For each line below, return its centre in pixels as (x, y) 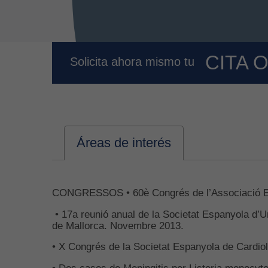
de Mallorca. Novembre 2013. (119, 225)
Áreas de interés (124, 143)
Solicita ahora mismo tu (134, 62)
